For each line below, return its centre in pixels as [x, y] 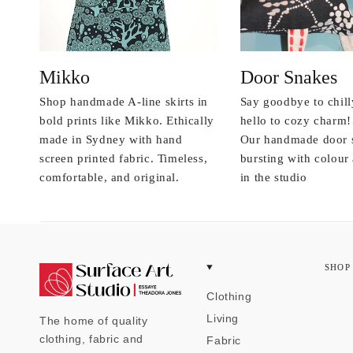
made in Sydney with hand [111, 139]
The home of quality [94, 320]
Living [223, 318]
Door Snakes [288, 77]
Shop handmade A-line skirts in [124, 101]
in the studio [273, 177]
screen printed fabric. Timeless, [124, 158]
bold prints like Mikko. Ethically [127, 120]
